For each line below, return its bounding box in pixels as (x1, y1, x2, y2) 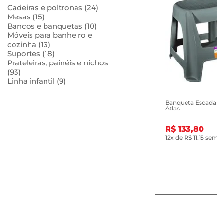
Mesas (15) (7, 12, 45, 21)
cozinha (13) (7, 40, 50, 49)
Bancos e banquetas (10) (7, 21, 97, 31)
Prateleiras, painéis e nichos (7, 58, 108, 67)
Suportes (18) (7, 49, 55, 58)
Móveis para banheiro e (7, 31, 92, 40)
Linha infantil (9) (7, 77, 66, 86)
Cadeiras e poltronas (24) (7, 3, 98, 12)
